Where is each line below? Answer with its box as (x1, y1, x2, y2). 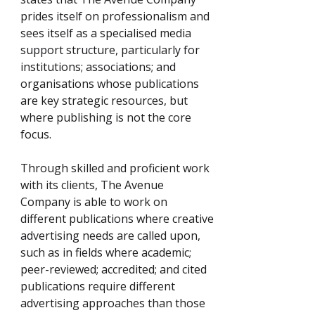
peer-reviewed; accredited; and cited (20, 262, 207, 277)
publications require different (20, 278, 175, 294)
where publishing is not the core (20, 110, 191, 125)
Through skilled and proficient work (20, 160, 210, 176)
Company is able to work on (20, 194, 167, 210)
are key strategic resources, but (20, 93, 188, 108)
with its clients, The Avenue (20, 177, 164, 193)
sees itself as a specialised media (20, 25, 191, 41)
